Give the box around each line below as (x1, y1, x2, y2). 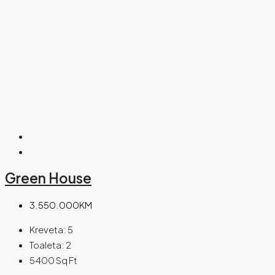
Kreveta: (29, 223, 66, 236)
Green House (5, 169, 91, 187)
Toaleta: (29, 239, 64, 251)
